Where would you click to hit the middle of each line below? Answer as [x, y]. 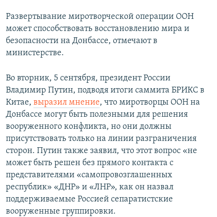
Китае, [20, 103]
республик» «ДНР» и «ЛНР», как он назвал [90, 187]
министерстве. [35, 53]
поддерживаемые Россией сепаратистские [89, 200]
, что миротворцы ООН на [150, 103]
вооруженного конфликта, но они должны [89, 127]
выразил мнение [67, 103]
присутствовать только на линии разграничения [101, 139]
